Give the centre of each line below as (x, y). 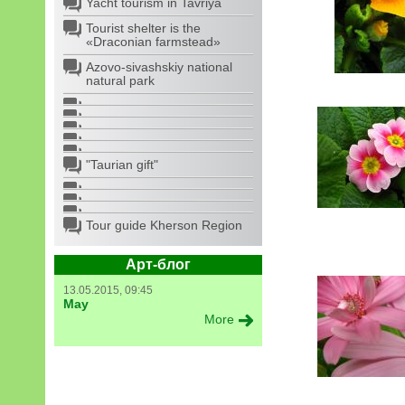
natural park (120, 80)
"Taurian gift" (122, 165)
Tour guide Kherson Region (164, 225)
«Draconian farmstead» (153, 42)
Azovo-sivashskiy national (159, 67)
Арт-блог (158, 264)
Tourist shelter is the (143, 28)
